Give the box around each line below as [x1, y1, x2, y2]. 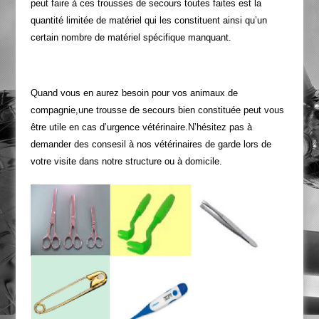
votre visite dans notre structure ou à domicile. [30, 156, 222, 167]
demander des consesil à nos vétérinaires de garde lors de [30, 139, 271, 150]
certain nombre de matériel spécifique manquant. [30, 32, 231, 43]
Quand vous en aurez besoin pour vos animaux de [30, 88, 238, 98]
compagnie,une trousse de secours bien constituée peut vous [30, 105, 284, 115]
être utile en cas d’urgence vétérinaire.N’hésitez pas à [30, 122, 252, 132]
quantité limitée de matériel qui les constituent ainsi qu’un [30, 15, 267, 26]
